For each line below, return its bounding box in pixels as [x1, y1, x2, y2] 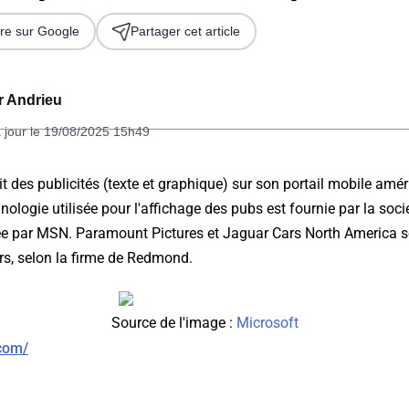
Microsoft [236, 314, 299, 332]
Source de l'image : [110, 314, 236, 332]
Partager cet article [131, 24, 240, 38]
